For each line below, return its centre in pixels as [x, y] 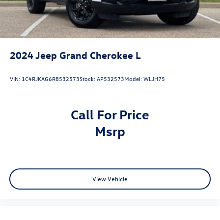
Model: [134, 79]
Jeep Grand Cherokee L [88, 55]
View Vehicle [110, 179]
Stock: [88, 79]
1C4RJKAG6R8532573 [51, 79]
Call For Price [110, 114]
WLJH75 [154, 79]
